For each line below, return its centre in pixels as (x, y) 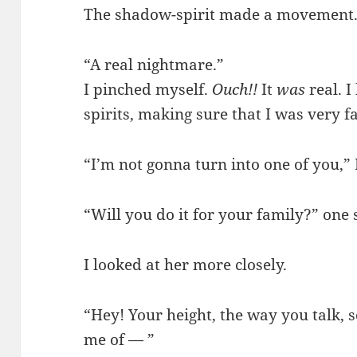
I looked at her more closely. (186, 264)
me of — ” (120, 339)
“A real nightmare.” (154, 64)
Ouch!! (235, 89)
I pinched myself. (148, 89)
